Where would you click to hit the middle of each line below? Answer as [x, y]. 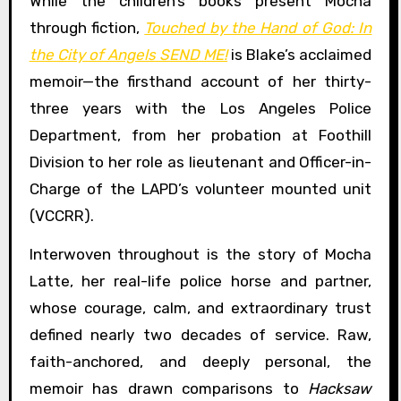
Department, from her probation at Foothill [200, 135]
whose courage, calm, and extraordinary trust [200, 307]
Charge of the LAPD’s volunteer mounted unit [200, 188]
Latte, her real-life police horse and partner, [200, 281]
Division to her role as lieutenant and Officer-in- [200, 162]
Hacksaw [340, 388]
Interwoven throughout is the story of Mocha [200, 254]
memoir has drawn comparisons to [169, 388]
